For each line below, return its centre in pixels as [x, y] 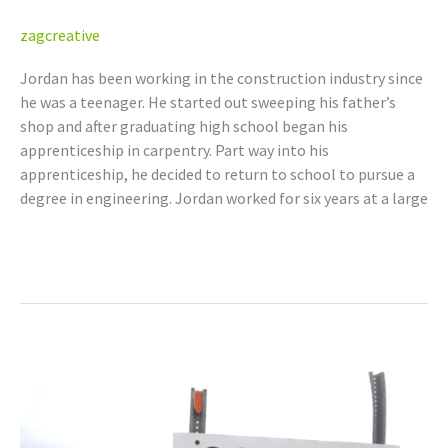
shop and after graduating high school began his [184, 126]
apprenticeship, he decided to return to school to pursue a [217, 174]
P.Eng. [39, 402]
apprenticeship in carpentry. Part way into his [174, 150]
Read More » [61, 246]
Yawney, [45, 378]
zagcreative [60, 34]
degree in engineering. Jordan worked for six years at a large [224, 198]
